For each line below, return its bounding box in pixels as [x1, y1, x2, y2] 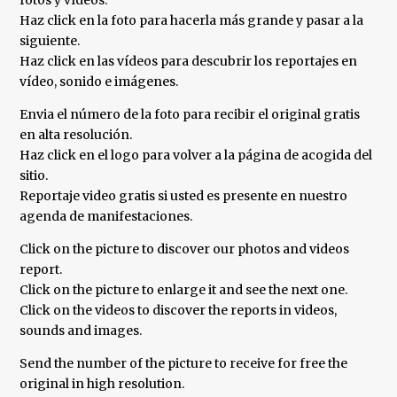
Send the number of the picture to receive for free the [19, 355, 348, 372]
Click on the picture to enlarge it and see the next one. [19, 282, 348, 299]
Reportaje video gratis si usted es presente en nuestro [19, 188, 348, 205]
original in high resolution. [19, 376, 185, 393]
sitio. [19, 167, 49, 184]
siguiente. [19, 33, 81, 50]
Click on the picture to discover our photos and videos [19, 241, 350, 258]
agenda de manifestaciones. [19, 208, 193, 225]
